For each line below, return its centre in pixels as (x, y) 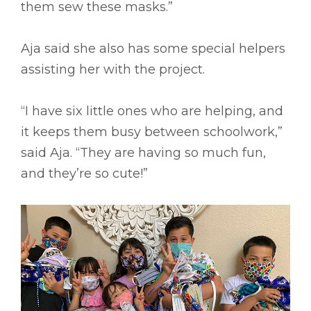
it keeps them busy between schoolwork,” (152, 132)
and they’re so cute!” (84, 173)
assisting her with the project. (113, 69)
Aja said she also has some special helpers (153, 48)
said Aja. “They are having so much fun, (143, 152)
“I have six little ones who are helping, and (152, 111)
